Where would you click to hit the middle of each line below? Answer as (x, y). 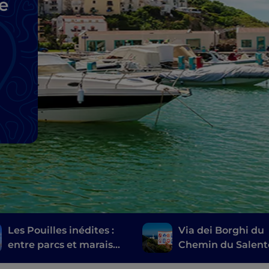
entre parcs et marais (61, 245)
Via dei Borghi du (222, 231)
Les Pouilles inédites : (61, 231)
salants (26, 259)
